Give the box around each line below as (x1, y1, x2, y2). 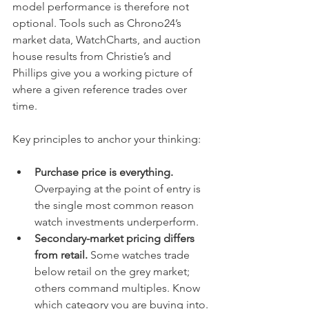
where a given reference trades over (12, 83, 190, 96)
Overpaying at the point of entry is (34, 182, 203, 195)
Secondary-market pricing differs (34, 232, 197, 245)
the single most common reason (34, 199, 197, 212)
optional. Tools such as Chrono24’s (12, 17, 184, 30)
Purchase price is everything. (34, 166, 173, 179)
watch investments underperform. (34, 215, 199, 228)
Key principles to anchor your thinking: (12, 132, 201, 146)
